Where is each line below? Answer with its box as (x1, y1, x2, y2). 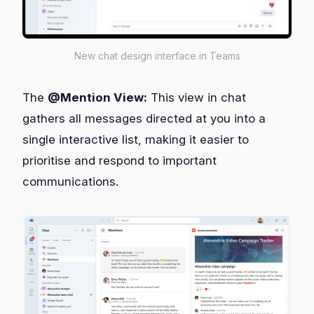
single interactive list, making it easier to (22, 132, 249, 147)
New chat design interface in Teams (74, 50, 240, 62)
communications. (22, 175, 118, 189)
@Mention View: (48, 90, 147, 105)
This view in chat (147, 90, 246, 105)
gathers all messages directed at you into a (22, 111, 266, 126)
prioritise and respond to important (22, 153, 217, 168)
